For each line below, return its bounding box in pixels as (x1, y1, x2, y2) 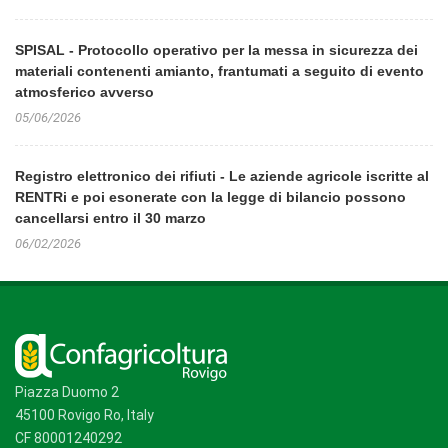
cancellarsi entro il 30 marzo (15, 210, 206, 226)
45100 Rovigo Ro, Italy (15, 407, 154, 423)
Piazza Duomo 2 (15, 384, 119, 400)
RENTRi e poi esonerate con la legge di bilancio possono (15, 189, 406, 205)
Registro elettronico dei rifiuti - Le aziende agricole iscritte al (15, 168, 429, 184)
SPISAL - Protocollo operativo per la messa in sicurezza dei (15, 42, 418, 58)
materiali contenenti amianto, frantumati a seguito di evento (15, 63, 424, 79)
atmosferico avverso (15, 84, 154, 100)
